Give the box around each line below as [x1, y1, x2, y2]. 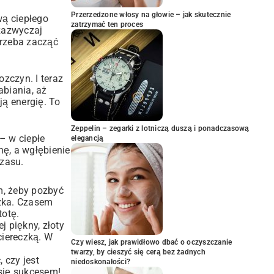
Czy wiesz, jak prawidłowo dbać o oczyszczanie [71, 238, 232, 246]
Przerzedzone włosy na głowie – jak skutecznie [71, 10, 231, 19]
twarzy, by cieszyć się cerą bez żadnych [71, 248, 206, 256]
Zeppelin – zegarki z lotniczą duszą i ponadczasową [71, 124, 250, 133]
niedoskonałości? [71, 257, 130, 266]
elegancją [71, 134, 104, 143]
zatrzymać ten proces [71, 20, 143, 29]
